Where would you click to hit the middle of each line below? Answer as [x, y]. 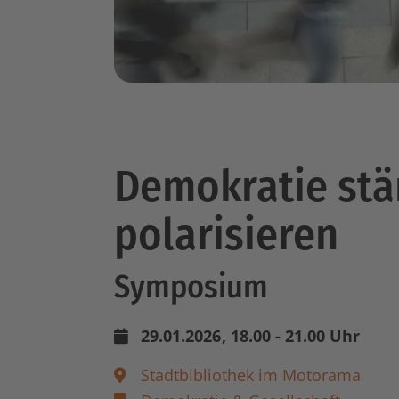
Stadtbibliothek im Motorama [251, 375]
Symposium [191, 286]
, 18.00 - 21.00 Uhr [291, 335]
